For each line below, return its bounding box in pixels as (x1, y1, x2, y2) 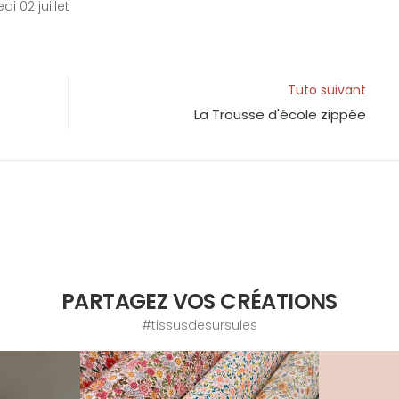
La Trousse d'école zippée (194, 104, 366, 124)
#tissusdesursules (142, 316, 257, 335)
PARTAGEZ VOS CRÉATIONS (61, 287, 338, 317)
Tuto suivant (288, 80, 366, 99)
